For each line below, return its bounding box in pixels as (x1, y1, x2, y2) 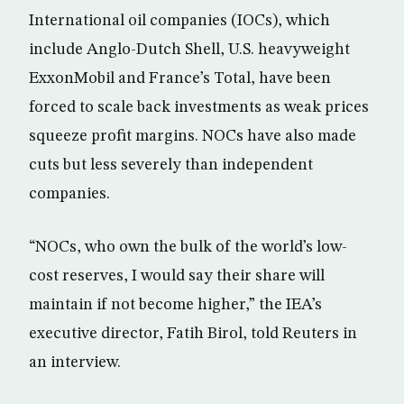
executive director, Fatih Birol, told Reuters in (29, 326, 357, 342)
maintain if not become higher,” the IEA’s (29, 297, 322, 313)
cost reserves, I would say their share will (29, 268, 325, 284)
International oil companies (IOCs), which (29, 13, 330, 29)
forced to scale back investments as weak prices (29, 99, 369, 115)
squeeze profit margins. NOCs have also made (29, 128, 356, 144)
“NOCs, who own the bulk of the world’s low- (29, 239, 347, 255)
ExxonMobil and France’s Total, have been (29, 70, 331, 87)
